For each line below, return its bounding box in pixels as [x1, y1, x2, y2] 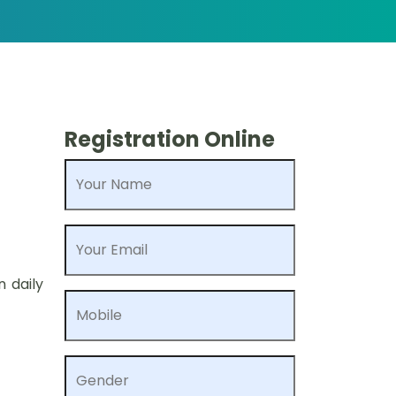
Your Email [76, 240, 148, 260]
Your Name [76, 174, 152, 194]
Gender [76, 370, 129, 391]
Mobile [76, 305, 122, 325]
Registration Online [65, 125, 275, 154]
